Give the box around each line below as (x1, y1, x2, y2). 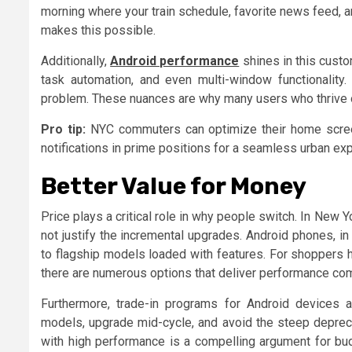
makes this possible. (41, 22, 156, 38)
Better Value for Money (41, 171, 306, 200)
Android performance (110, 53, 240, 68)
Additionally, (41, 53, 111, 68)
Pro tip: (41, 121, 86, 137)
